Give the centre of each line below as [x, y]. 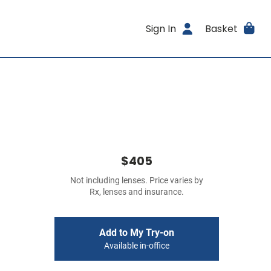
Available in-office [137, 246]
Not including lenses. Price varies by [137, 181]
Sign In [161, 28]
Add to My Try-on [137, 233]
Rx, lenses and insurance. [137, 192]
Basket [221, 28]
